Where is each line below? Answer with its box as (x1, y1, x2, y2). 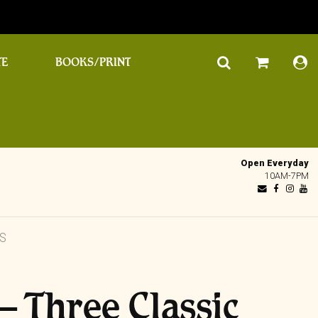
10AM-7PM (265, 170, 309, 181)
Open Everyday (241, 157, 309, 168)
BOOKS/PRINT (55, 55, 131, 69)
